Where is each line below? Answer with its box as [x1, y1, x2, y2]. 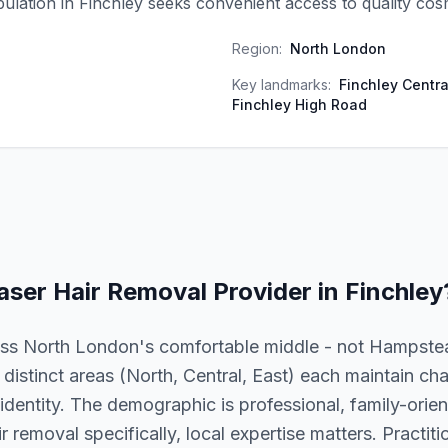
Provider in [207, 277, 345, 306]
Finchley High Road [232, 96, 367, 113]
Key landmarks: [232, 76, 331, 93]
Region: [232, 40, 282, 57]
